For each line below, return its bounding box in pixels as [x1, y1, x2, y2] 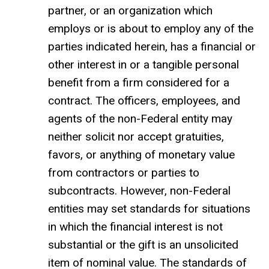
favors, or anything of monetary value [48, 148, 235, 162]
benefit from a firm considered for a [48, 76, 229, 90]
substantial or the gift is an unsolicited [48, 238, 238, 252]
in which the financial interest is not [48, 220, 223, 234]
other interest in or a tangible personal [48, 58, 239, 72]
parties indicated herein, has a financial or [48, 40, 256, 54]
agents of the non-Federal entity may [48, 112, 232, 126]
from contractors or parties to [48, 166, 199, 180]
